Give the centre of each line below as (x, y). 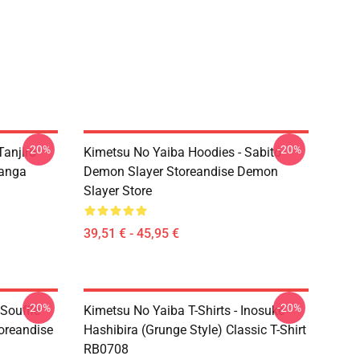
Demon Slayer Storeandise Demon (181, 172)
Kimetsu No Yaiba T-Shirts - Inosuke (184, 311)
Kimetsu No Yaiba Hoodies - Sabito (182, 152)
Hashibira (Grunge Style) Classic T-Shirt (195, 330)
